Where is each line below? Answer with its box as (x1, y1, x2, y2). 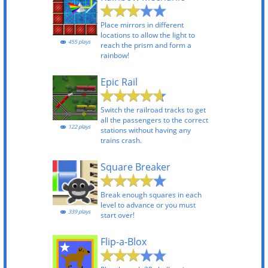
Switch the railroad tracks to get (100, 104, 206, 115)
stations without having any (100, 124, 191, 135)
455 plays (66, 38, 90, 45)
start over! (100, 209, 135, 220)
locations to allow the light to (100, 29, 195, 40)
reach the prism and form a (100, 39, 191, 50)
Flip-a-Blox (100, 234, 147, 248)
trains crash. (100, 135, 142, 145)
